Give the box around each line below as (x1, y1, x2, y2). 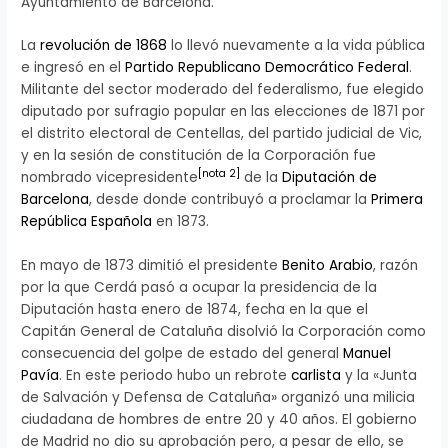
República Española (21, 212, 153, 232)
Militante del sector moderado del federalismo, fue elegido (21, 80, 425, 100)
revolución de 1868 (40, 36, 168, 56)
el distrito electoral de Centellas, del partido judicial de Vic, (21, 124, 423, 144)
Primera (371, 190, 424, 210)
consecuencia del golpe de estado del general (21, 344, 344, 364)
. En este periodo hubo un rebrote (59, 366, 292, 386)
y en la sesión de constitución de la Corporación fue (21, 146, 377, 166)
